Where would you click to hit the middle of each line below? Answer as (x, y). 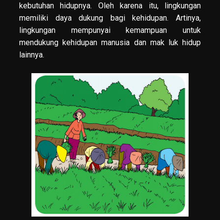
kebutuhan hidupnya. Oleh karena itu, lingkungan (110, 6)
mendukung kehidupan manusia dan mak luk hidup (110, 42)
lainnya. (32, 55)
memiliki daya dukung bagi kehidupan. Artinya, (110, 18)
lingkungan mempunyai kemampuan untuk (110, 30)
